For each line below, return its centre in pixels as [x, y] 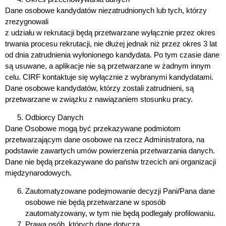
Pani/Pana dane [189, 191]
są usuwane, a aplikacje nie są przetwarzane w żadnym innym [108, 66]
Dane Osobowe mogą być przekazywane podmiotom [93, 128]
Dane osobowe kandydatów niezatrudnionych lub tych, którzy [106, 10]
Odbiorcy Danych [54, 117]
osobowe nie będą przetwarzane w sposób [95, 202]
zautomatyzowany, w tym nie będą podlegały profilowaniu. [120, 213]
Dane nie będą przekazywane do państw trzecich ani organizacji [110, 161]
